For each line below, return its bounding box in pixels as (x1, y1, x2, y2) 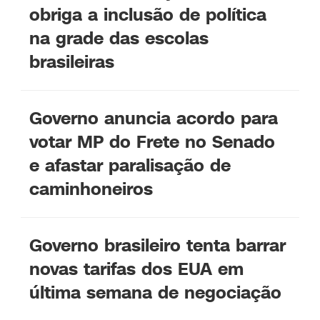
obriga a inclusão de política (29, 2, 267, 27)
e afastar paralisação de (29, 153, 231, 178)
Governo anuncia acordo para (29, 106, 279, 131)
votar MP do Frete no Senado (29, 129, 276, 154)
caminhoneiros (29, 176, 154, 201)
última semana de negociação (29, 280, 282, 305)
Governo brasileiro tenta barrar (29, 233, 286, 258)
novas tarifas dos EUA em (29, 256, 244, 281)
